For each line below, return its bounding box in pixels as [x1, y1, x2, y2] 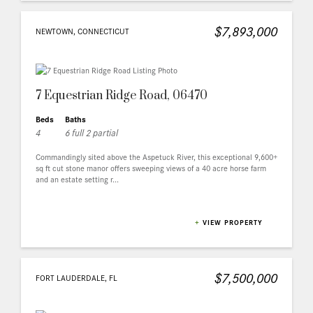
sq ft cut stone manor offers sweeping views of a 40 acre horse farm [36, 161, 266, 174]
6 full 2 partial [65, 124, 118, 139]
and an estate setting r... [36, 172, 119, 185]
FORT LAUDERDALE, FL [36, 270, 117, 284]
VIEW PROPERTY [203, 217, 263, 228]
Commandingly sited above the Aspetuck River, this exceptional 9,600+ [36, 150, 277, 163]
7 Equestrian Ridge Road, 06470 [36, 87, 208, 103]
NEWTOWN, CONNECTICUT [36, 24, 129, 37]
